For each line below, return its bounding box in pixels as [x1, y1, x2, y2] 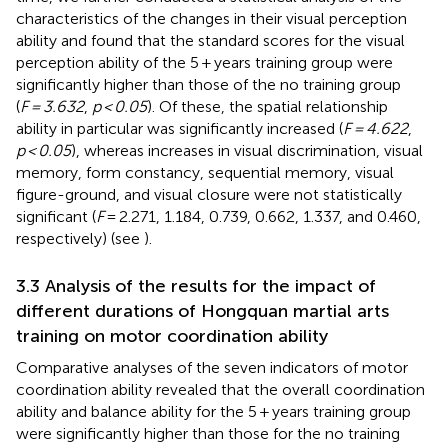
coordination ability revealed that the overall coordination [16, 379, 425, 399]
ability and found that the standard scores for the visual [16, 30, 405, 50]
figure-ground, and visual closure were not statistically [16, 184, 402, 204]
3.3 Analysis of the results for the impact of [16, 274, 376, 297]
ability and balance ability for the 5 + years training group [16, 401, 411, 421]
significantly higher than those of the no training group [16, 74, 401, 94]
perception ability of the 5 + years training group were [16, 52, 393, 72]
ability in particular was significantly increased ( [16, 118, 343, 138]
